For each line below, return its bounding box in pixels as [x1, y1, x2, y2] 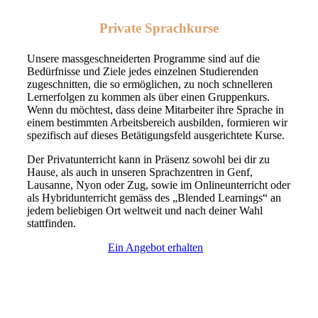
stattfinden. [27, 217, 76, 230]
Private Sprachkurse [99, 21, 219, 36]
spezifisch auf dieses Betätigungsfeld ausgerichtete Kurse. [27, 129, 285, 142]
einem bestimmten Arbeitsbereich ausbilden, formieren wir [27, 116, 287, 129]
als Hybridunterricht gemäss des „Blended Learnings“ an [27, 192, 281, 204]
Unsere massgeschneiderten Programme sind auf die [27, 53, 260, 65]
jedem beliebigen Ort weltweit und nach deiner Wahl [27, 204, 263, 217]
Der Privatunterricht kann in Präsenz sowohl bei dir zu [27, 153, 270, 166]
